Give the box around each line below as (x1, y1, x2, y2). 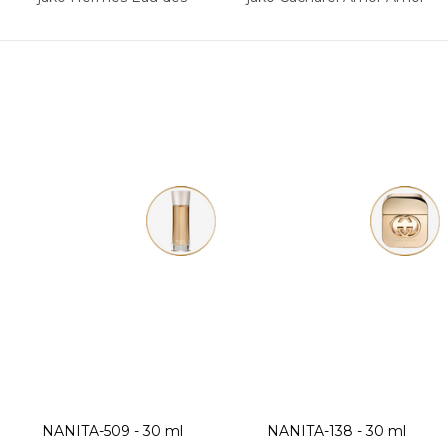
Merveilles (77, 10, 147, 28)
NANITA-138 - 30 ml (266, 421, 406, 440)
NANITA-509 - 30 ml (41, 421, 183, 440)
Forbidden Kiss (285, 10, 387, 28)
